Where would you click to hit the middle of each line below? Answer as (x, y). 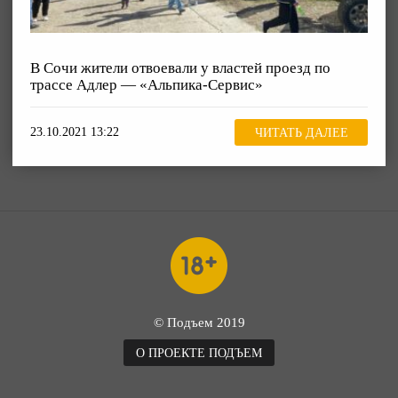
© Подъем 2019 (199, 322)
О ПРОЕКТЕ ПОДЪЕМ (199, 353)
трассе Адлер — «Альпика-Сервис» (147, 85)
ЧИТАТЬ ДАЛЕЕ (301, 132)
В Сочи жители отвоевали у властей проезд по (180, 68)
